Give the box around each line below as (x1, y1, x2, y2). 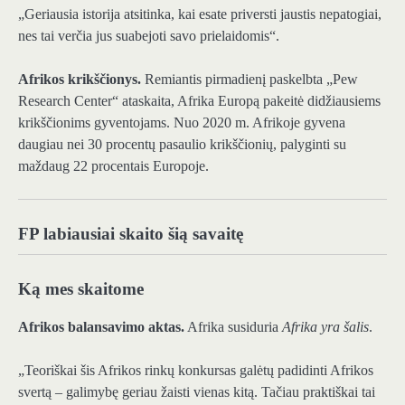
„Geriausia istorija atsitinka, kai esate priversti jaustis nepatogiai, (18, 5, 381, 22)
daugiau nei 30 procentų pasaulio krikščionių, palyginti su (18, 136, 346, 152)
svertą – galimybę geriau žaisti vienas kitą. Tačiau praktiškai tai (18, 384, 375, 400)
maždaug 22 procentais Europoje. (18, 157, 209, 174)
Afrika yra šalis (282, 319, 369, 335)
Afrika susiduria (184, 319, 282, 335)
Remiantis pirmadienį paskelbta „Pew (141, 71, 358, 87)
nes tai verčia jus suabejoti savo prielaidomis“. (18, 27, 279, 43)
